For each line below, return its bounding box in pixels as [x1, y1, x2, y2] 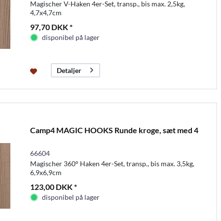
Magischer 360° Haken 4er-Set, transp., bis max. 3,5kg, [30, 159, 194, 168]
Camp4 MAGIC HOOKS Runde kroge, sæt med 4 [30, 125, 198, 135]
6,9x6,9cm [30, 168, 62, 177]
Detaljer [56, 66, 81, 74]
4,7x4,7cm [30, 8, 62, 17]
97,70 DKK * [30, 22, 73, 32]
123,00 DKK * [30, 182, 77, 191]
